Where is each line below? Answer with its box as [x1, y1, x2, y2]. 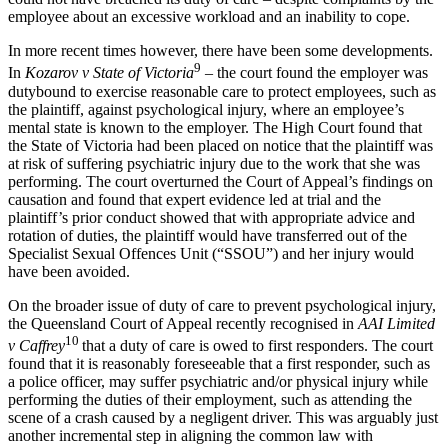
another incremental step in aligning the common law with [8, 426, 373, 444]
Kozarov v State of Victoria [25, 64, 194, 82]
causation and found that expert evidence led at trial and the [8, 190, 381, 208]
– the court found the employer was [201, 64, 428, 82]
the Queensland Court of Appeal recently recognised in [8, 314, 358, 332]
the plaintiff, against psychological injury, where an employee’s [8, 100, 404, 118]
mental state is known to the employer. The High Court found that [8, 118, 422, 136]
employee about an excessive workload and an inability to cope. [8, 8, 410, 26]
